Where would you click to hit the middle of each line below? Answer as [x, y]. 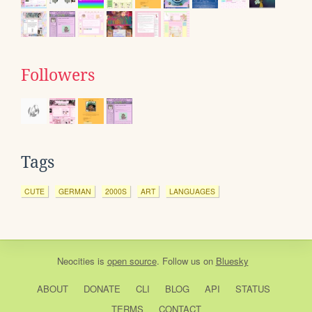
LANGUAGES [192, 192]
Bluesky [232, 261]
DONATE [102, 289]
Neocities [76, 261]
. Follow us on [186, 261]
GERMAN [75, 192]
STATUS [252, 289]
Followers [58, 76]
